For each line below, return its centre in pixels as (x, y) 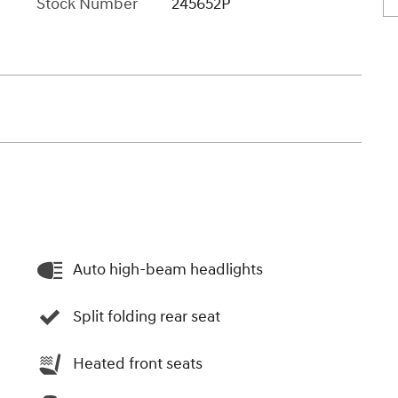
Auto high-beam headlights (168, 270)
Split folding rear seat (147, 317)
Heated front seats (138, 364)
